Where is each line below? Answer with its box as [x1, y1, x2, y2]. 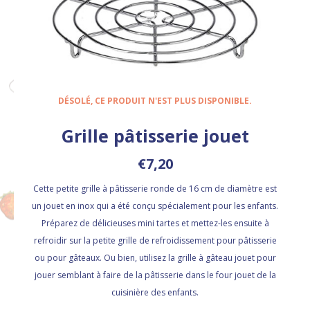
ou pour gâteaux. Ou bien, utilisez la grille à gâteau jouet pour [34, 252, 276, 264]
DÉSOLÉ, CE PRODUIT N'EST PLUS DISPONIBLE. [58, 95, 252, 107]
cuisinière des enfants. [111, 286, 199, 299]
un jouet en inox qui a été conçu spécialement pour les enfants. [32, 200, 278, 212]
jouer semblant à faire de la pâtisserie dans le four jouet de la [34, 269, 276, 282]
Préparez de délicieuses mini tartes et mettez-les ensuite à [41, 217, 269, 230]
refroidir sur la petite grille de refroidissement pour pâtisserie [33, 235, 277, 247]
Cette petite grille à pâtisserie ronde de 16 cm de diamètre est [33, 183, 277, 195]
